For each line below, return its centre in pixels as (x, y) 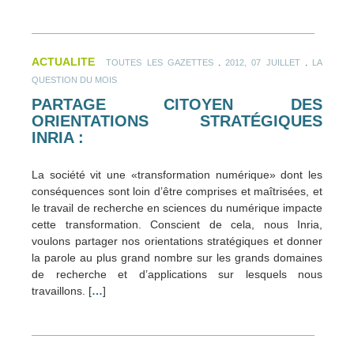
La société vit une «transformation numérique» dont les (177, 175)
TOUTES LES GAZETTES (160, 62)
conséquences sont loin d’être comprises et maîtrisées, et (177, 192)
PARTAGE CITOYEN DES (177, 104)
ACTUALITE (63, 61)
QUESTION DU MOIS (74, 79)
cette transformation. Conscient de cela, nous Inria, (177, 225)
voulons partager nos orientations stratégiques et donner (177, 241)
